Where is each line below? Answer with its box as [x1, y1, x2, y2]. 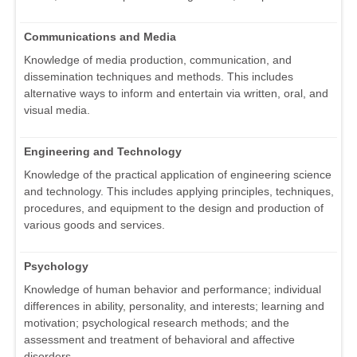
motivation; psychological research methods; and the [24, 316, 289, 330]
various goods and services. [24, 218, 165, 232]
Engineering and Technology [24, 145, 182, 159]
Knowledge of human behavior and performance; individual [24, 283, 321, 296]
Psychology [24, 260, 88, 273]
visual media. [24, 104, 90, 117]
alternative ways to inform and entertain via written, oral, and [24, 87, 328, 100]
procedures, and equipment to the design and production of [24, 202, 324, 215]
